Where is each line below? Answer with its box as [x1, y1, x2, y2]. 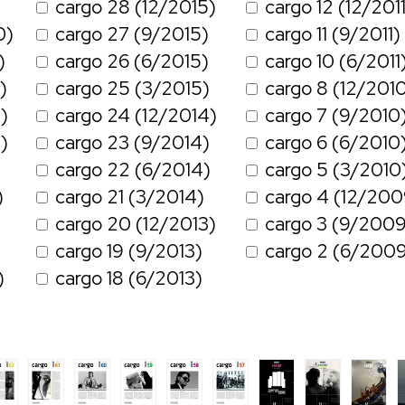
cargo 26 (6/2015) [55, 49, 209, 74]
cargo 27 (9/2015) [55, 22, 209, 47]
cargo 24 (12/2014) [55, 103, 217, 128]
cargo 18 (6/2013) [55, 266, 202, 291]
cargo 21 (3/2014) [55, 184, 204, 210]
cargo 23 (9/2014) [55, 130, 210, 155]
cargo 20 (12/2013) [55, 212, 216, 237]
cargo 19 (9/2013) [55, 239, 202, 264]
